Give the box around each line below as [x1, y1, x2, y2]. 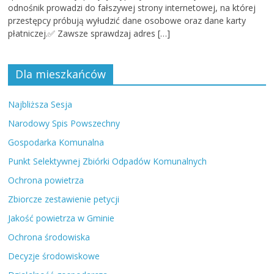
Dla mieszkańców [15, 67, 106, 81]
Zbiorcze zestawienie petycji [8, 193, 120, 205]
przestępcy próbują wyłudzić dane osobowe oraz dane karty [8, 15, 246, 26]
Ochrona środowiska [8, 231, 91, 243]
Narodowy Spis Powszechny [8, 117, 120, 129]
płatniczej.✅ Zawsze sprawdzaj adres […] [8, 28, 171, 39]
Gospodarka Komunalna [8, 136, 105, 148]
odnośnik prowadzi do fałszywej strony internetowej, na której [8, 2, 256, 13]
